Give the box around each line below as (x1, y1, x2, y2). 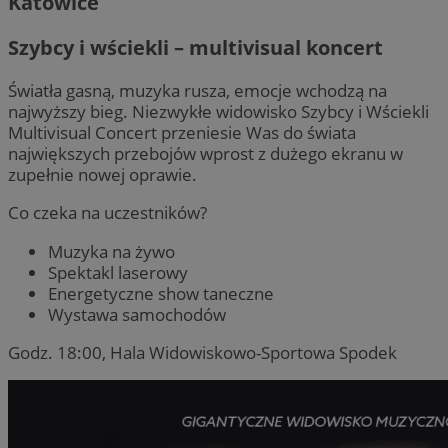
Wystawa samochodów (48, 302, 226, 326)
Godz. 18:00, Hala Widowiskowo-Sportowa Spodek (8, 340, 397, 364)
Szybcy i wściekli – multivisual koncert (8, 34, 383, 62)
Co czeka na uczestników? (8, 201, 207, 225)
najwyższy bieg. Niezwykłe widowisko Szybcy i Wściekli (8, 100, 429, 124)
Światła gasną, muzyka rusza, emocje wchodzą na (8, 79, 387, 103)
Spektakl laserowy (48, 260, 188, 284)
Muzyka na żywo (48, 239, 175, 263)
